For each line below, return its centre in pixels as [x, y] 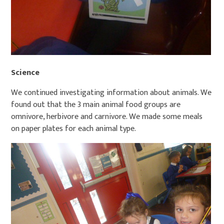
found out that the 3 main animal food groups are [96, 104]
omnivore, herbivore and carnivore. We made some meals [107, 116]
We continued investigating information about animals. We [111, 92]
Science [25, 72]
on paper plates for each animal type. [74, 128]
